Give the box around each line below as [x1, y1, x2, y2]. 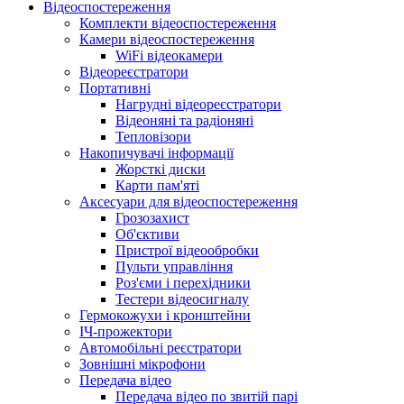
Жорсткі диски [115, 161, 206, 177]
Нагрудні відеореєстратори [115, 96, 281, 112]
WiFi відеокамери [115, 48, 223, 63]
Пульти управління [115, 259, 233, 274]
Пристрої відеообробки [115, 243, 259, 258]
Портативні [79, 80, 151, 96]
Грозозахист [115, 210, 189, 225]
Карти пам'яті [115, 178, 199, 193]
